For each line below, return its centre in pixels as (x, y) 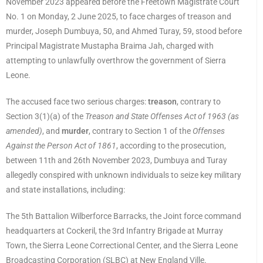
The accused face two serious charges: (77, 102)
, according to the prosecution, (171, 146)
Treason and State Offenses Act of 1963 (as (162, 117)
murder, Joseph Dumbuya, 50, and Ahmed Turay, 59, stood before (124, 31)
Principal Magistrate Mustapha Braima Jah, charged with (110, 46)
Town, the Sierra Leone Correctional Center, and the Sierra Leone (122, 246)
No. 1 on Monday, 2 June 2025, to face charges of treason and (119, 17)
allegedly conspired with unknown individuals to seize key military (124, 175)
